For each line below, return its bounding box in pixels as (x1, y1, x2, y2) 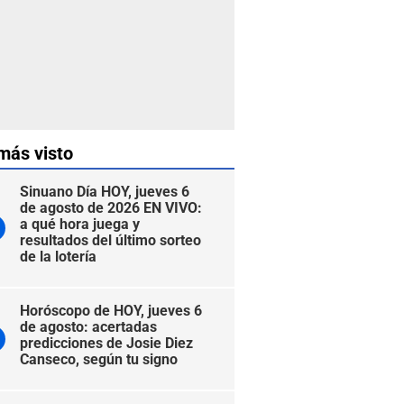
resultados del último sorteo (20, 232, 201, 249)
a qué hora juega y (20, 216, 140, 233)
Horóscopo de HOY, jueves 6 (20, 302, 202, 319)
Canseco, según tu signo (20, 351, 178, 368)
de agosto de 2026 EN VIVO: (20, 199, 202, 216)
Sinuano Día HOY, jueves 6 (20, 183, 189, 200)
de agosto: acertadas (20, 318, 157, 335)
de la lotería (20, 248, 96, 265)
